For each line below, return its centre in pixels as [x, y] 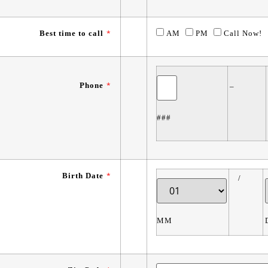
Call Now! [242, 33]
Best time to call [71, 33]
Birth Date [83, 176]
